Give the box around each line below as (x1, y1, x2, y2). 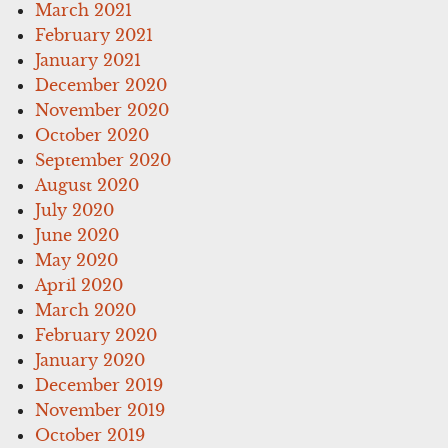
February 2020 (35, 324, 158, 345)
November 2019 (35, 399, 166, 420)
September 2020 (35, 149, 172, 170)
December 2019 (35, 374, 164, 395)
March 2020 (35, 299, 137, 320)
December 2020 (35, 74, 168, 95)
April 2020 (35, 274, 124, 295)
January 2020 (35, 349, 146, 370)
